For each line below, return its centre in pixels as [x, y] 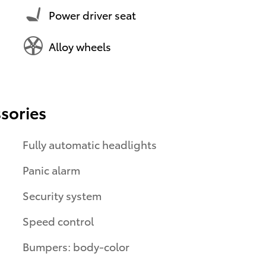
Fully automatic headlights [90, 144]
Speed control [58, 221]
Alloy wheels [80, 46]
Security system [62, 195]
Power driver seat [92, 14]
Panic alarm [51, 170]
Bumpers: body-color [76, 246]
